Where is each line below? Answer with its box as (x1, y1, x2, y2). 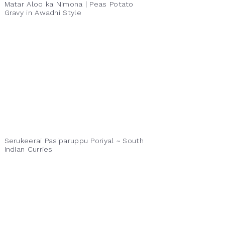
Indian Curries (4, 145, 53, 153)
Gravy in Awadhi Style (4, 9, 81, 17)
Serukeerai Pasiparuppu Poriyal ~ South (4, 137, 144, 145)
